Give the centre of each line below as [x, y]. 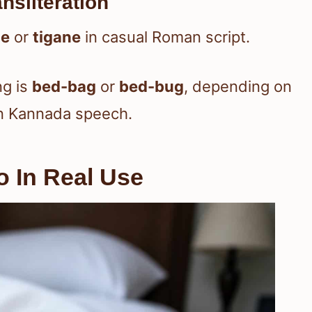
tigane [57, 37]
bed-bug [151, 87]
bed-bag [64, 87]
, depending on [238, 87]
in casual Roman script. [165, 37]
